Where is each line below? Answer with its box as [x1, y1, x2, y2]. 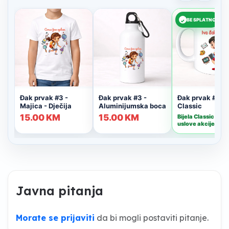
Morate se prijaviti [16, 212, 95, 223]
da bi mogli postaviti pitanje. [95, 212, 209, 223]
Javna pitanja [16, 182, 103, 198]
